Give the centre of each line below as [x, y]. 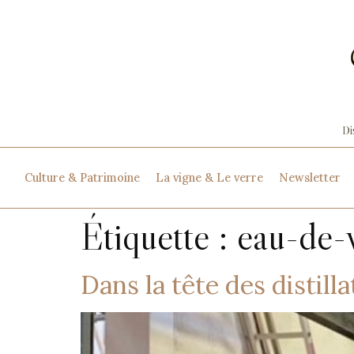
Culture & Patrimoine [82, 177]
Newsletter [309, 177]
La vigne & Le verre [209, 177]
